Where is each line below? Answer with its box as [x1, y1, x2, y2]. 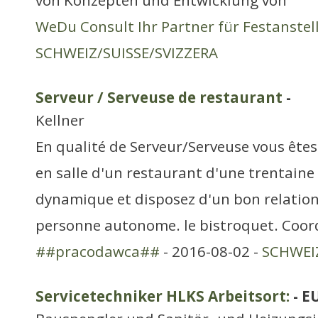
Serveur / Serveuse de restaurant [35, 87, 283, 107]
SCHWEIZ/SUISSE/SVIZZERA [35, 43, 218, 62]
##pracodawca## [35, 241, 160, 261]
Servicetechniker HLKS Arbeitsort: [35, 286, 290, 306]
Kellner [35, 110, 84, 130]
